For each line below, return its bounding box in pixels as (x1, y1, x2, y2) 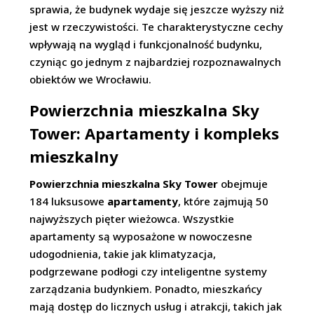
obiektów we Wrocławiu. (29, 72, 152, 86)
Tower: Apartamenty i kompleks (29, 123, 280, 144)
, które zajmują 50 (178, 194, 269, 208)
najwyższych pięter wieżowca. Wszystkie (29, 212, 235, 226)
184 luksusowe (29, 194, 108, 208)
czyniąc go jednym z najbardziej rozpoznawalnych (29, 55, 282, 69)
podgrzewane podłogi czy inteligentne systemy (29, 264, 268, 278)
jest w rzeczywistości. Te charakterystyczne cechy (29, 20, 284, 34)
